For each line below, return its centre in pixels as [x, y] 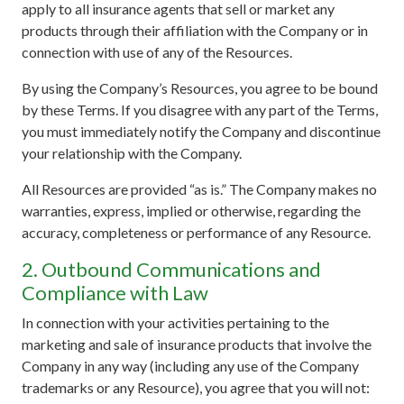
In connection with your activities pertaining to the [175, 322]
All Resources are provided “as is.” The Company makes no [199, 188]
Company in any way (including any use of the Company [190, 365]
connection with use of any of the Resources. [157, 51]
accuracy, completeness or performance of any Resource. [196, 232]
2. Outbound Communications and [171, 269]
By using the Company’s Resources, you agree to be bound [200, 87]
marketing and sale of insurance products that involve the [197, 344]
